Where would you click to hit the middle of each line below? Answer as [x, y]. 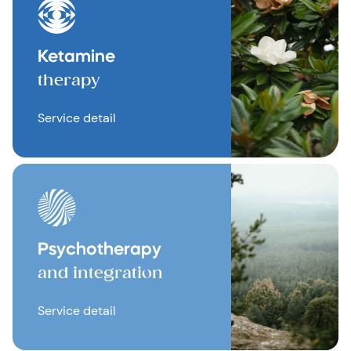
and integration [100, 273]
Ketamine [76, 57]
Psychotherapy [100, 250]
